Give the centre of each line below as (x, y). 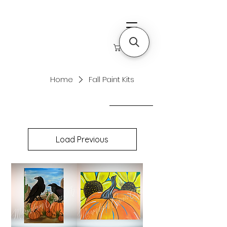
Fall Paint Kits (111, 79)
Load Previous (82, 139)
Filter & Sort (131, 102)
